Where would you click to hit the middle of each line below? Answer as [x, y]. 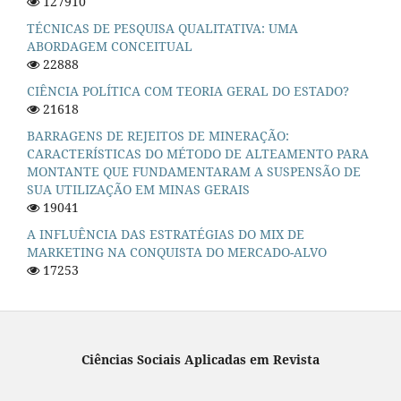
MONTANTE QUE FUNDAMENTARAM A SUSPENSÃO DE [194, 172]
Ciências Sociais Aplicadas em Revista [200, 360]
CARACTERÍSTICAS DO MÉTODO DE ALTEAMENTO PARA [198, 154]
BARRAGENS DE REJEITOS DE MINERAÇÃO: [158, 136]
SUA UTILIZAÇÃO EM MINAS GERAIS [138, 190]
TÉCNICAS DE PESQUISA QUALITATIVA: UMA [162, 29]
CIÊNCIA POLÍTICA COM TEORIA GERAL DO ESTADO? [188, 91]
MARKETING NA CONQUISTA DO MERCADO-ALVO [177, 252]
